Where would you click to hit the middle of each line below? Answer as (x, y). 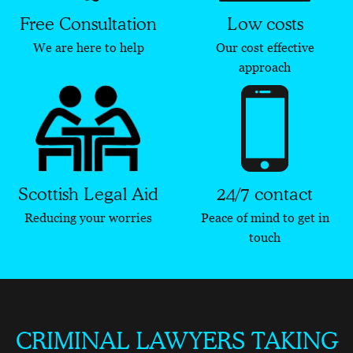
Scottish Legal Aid (88, 193)
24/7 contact (265, 193)
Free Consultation (88, 23)
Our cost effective (265, 47)
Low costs (265, 23)
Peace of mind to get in (265, 217)
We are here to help (88, 47)
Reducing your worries (88, 217)
